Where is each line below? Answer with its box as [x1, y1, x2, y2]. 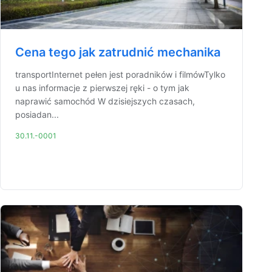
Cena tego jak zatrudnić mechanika [15, 45, 220, 59]
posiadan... [15, 109, 59, 120]
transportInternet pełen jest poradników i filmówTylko [15, 69, 225, 80]
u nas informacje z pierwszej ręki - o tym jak [15, 83, 189, 93]
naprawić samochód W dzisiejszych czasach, [15, 96, 195, 106]
